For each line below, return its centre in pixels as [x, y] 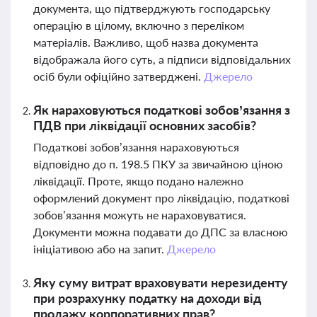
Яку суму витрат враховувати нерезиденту [161, 282]
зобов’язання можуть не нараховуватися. [140, 215]
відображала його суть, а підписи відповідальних [162, 59]
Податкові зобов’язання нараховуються [136, 147]
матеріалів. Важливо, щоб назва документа [146, 42]
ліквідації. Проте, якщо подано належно [138, 181]
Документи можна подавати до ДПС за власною [161, 232]
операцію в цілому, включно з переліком [139, 25]
